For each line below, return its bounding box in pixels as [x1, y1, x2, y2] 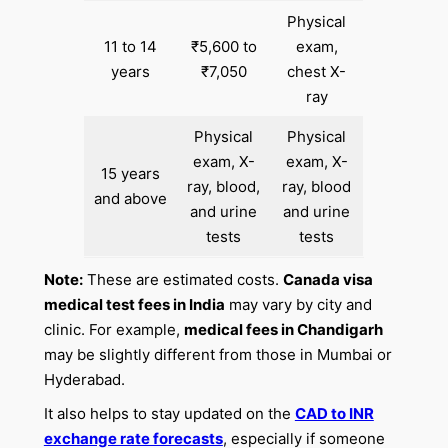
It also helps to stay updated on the [43, 403, 295, 423]
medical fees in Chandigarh [183, 319, 383, 339]
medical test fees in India [43, 294, 225, 314]
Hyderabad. [43, 369, 125, 389]
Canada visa [282, 269, 373, 289]
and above [94, 188, 168, 208]
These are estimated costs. [82, 269, 283, 289]
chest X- [287, 61, 347, 81]
